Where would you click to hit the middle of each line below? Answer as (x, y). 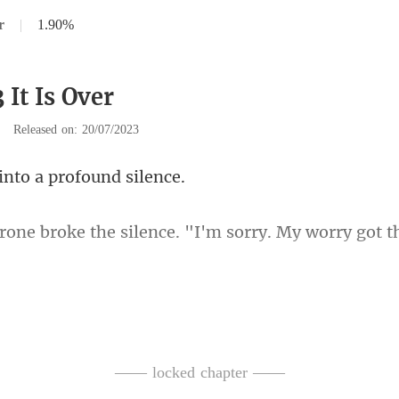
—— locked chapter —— (199, 372)
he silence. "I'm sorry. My (199, 232)
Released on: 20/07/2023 (76, 130)
